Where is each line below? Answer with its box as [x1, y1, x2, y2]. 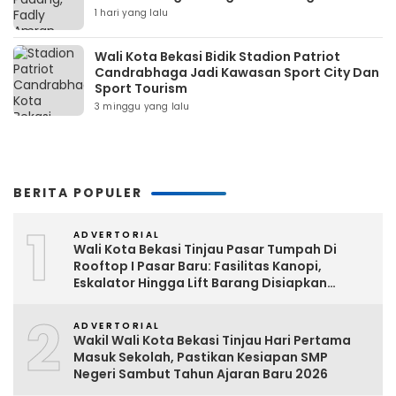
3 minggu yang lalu [95, 100, 190, 113]
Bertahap [73, 291, 135, 308]
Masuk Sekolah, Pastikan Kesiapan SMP [73, 348, 328, 366]
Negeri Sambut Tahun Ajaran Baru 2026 [73, 365, 328, 383]
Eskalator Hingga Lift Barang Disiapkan [73, 274, 327, 292]
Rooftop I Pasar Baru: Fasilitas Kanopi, [73, 257, 322, 275]
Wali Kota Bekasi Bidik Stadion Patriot [95, 48, 340, 65]
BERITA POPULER [13, 184, 142, 202]
